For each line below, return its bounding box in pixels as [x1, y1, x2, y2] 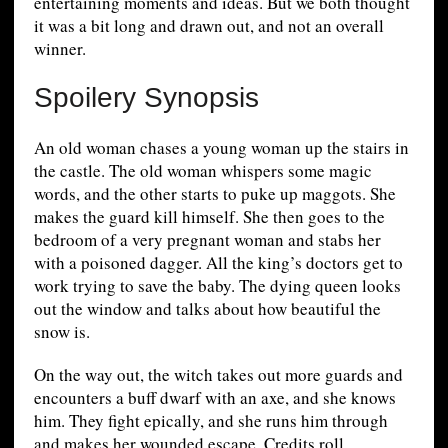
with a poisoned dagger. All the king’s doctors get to [33, 250, 403, 274]
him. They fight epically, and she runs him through [33, 408, 388, 432]
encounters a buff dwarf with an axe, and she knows [33, 385, 396, 409]
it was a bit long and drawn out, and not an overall [33, 13, 384, 37]
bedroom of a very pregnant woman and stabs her [33, 227, 381, 251]
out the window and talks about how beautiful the [33, 296, 381, 320]
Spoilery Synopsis [33, 81, 259, 113]
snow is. [33, 319, 90, 343]
